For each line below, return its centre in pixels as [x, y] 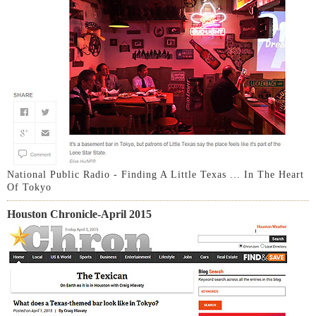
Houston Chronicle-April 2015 [79, 214]
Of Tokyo [29, 187]
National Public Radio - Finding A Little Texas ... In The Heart [156, 175]
